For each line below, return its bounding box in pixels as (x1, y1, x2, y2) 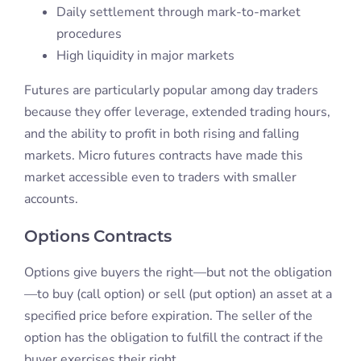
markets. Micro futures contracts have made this (23, 147, 303, 165)
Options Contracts (23, 226, 172, 247)
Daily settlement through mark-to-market (56, 3, 301, 22)
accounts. (23, 190, 78, 209)
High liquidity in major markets (56, 47, 234, 65)
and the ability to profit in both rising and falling (23, 125, 299, 143)
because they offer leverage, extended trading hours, (23, 103, 330, 122)
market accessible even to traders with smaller (23, 168, 297, 187)
